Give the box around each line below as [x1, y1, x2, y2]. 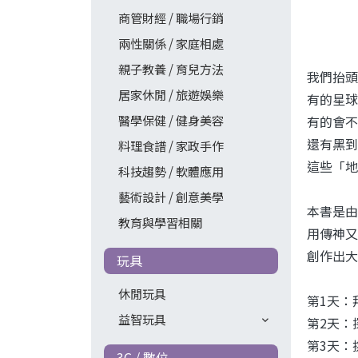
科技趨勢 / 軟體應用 [117, 162, 224, 181]
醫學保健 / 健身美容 [117, 111, 224, 129]
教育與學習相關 [117, 213, 202, 232]
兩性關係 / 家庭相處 [117, 34, 224, 53]
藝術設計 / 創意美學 [117, 188, 224, 206]
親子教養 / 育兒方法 [117, 60, 224, 78]
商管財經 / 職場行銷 [117, 9, 224, 27]
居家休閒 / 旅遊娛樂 [117, 86, 224, 104]
